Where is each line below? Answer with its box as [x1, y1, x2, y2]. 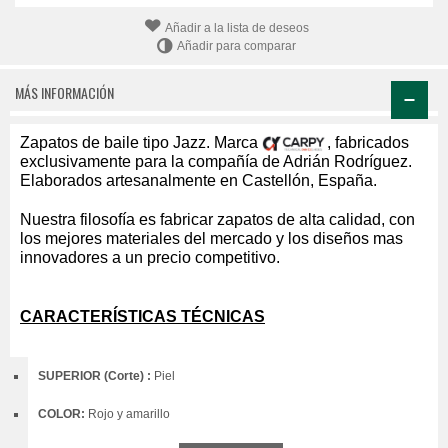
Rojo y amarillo [88, 407, 170, 422]
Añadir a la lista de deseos [164, 20, 309, 35]
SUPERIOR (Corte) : [38, 369, 154, 384]
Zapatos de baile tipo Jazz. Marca [20, 134, 262, 152]
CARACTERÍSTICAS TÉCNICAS [20, 308, 265, 326]
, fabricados [327, 134, 409, 152]
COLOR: [38, 407, 88, 422]
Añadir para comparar [177, 38, 297, 53]
